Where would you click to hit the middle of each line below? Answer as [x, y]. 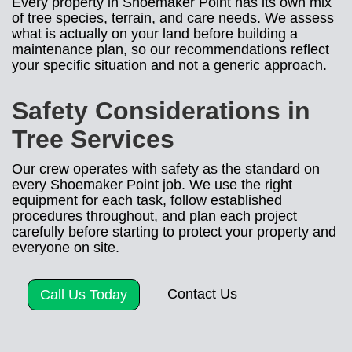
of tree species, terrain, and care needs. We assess [173, 18]
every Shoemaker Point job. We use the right [152, 185]
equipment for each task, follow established [147, 200]
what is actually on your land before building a [155, 34]
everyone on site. [66, 247]
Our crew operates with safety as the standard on [166, 169]
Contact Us [202, 294]
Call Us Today [84, 295]
